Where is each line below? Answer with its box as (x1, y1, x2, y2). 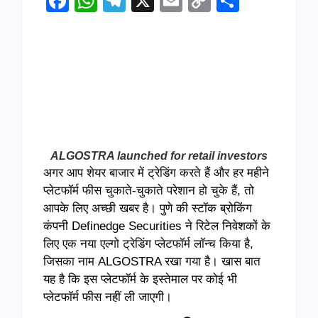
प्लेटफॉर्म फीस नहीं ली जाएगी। (43, 290, 172, 305)
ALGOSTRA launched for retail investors (50, 150, 268, 163)
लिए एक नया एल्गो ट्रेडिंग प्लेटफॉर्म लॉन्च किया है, (43, 237, 253, 251)
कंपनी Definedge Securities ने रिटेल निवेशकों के (43, 219, 270, 234)
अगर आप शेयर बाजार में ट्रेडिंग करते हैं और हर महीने (43, 166, 269, 180)
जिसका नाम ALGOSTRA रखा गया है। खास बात (43, 255, 261, 269)
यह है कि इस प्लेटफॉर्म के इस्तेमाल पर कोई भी (43, 273, 237, 287)
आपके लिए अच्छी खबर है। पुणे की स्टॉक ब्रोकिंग (43, 202, 252, 216)
